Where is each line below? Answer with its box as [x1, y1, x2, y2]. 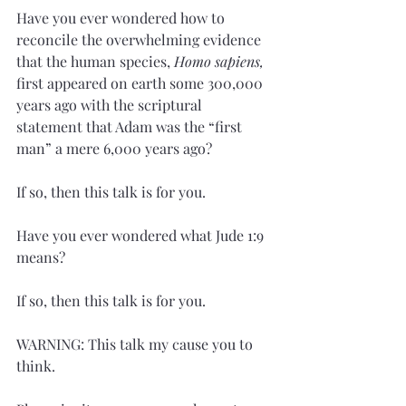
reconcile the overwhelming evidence [16, 30, 265, 49]
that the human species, [16, 52, 174, 71]
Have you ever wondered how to [16, 8, 228, 27]
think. [16, 356, 55, 375]
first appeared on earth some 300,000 [16, 73, 266, 92]
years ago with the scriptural [16, 95, 206, 114]
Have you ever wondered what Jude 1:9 [16, 226, 267, 245]
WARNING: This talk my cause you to [16, 334, 256, 353]
